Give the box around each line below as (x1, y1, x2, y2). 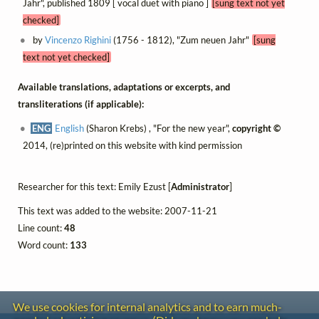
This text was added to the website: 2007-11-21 (18, 205, 217, 217)
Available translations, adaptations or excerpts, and (18, 81, 230, 93)
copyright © (232, 122, 281, 135)
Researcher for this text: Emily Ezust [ (18, 181, 171, 193)
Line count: (18, 222, 64, 234)
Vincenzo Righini (45, 33, 112, 46)
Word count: (18, 239, 70, 251)
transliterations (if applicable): (18, 98, 144, 110)
